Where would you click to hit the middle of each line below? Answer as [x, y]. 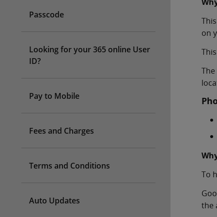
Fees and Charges [62, 131]
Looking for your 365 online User [90, 49]
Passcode [46, 15]
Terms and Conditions [70, 166]
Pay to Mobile [54, 96]
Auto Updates [54, 201]
